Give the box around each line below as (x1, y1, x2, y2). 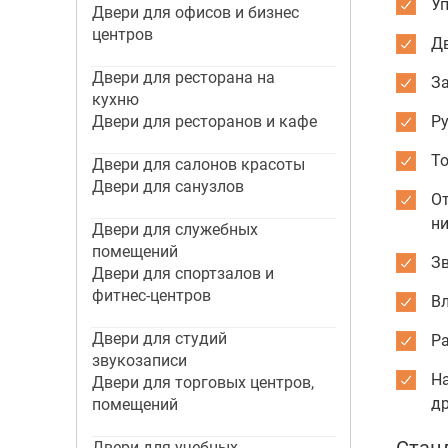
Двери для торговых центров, (91, 373, 314, 392)
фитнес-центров (91, 286, 211, 305)
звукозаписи (91, 351, 187, 370)
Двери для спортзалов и (91, 264, 274, 283)
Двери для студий (91, 329, 227, 348)
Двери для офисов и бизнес (91, 3, 299, 22)
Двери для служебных (91, 220, 258, 239)
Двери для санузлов (91, 177, 244, 196)
